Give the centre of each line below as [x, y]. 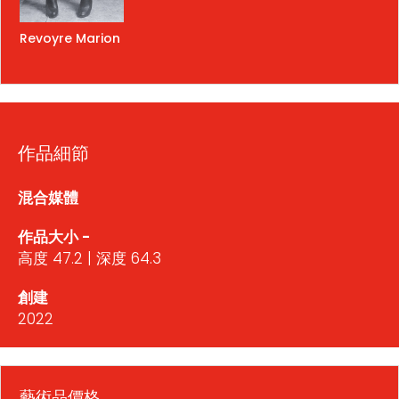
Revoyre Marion [70, 39]
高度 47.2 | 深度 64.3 [90, 259]
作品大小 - [54, 237]
